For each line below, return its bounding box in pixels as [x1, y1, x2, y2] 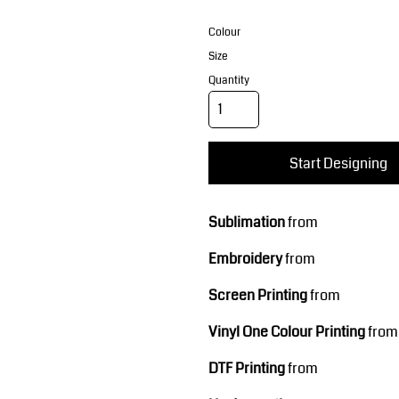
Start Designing [289, 153, 387, 174]
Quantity [208, 73, 249, 88]
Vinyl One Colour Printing [208, 322, 365, 342]
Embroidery [208, 248, 282, 269]
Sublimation [208, 212, 285, 232]
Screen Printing [208, 285, 307, 305]
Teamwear [77, 199, 146, 220]
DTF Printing [208, 358, 285, 379]
